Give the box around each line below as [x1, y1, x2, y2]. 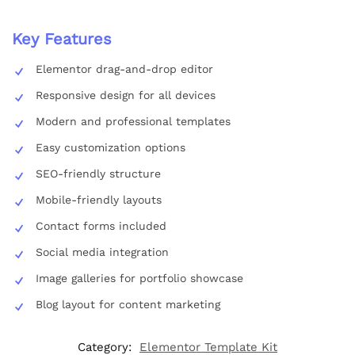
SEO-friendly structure [36, 166, 161, 180]
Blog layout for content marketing [36, 297, 220, 311]
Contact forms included [36, 219, 166, 232]
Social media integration [36, 245, 169, 258]
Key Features [12, 29, 112, 48]
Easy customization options [36, 140, 185, 154]
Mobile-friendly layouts [36, 193, 162, 206]
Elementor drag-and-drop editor [36, 62, 213, 75]
